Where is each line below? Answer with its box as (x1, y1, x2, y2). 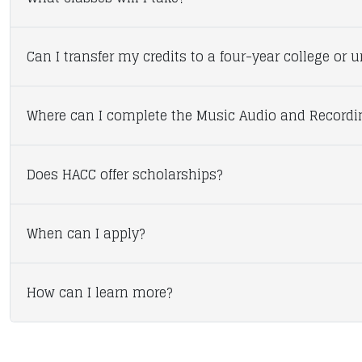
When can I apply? (27, 222, 145, 245)
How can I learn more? (27, 281, 172, 304)
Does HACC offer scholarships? (27, 163, 222, 186)
